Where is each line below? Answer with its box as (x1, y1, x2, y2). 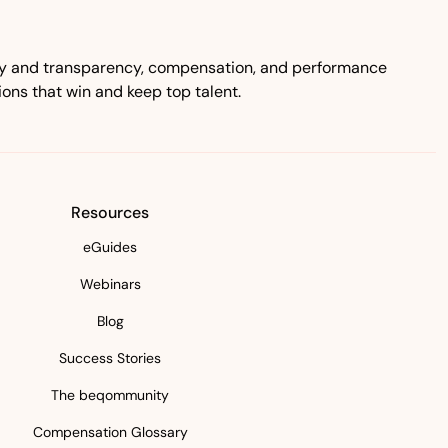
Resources (71, 202, 149, 223)
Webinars (79, 275, 141, 293)
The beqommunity (51, 386, 169, 404)
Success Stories (59, 349, 161, 367)
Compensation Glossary (32, 423, 188, 441)
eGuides (83, 238, 137, 256)
